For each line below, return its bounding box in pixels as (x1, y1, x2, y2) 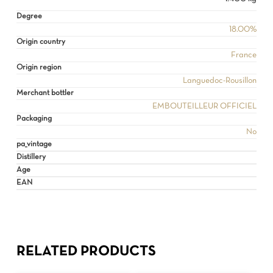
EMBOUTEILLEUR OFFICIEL (152, 102, 257, 111)
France (230, 51, 257, 60)
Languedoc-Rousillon (182, 77, 257, 85)
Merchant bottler (16, 90, 74, 97)
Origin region (16, 64, 62, 72)
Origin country (16, 38, 65, 46)
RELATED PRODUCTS (16, 245, 156, 259)
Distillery (16, 154, 46, 161)
